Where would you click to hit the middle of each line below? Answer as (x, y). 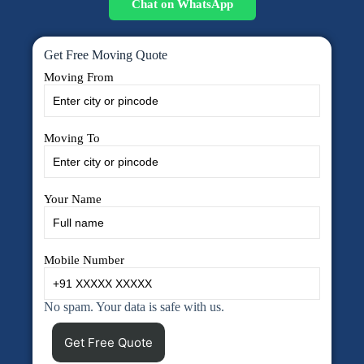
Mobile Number (84, 260)
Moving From (79, 77)
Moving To (72, 138)
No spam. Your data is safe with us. (134, 307)
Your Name (73, 199)
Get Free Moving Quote (106, 55)
